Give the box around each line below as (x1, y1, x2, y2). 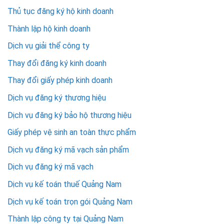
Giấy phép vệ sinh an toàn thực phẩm (7, 127, 136, 137)
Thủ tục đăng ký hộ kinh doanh (7, 6, 113, 16)
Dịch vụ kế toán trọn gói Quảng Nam (7, 196, 132, 206)
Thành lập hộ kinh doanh (7, 23, 90, 33)
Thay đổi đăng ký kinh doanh (7, 58, 106, 68)
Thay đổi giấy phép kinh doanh (7, 75, 112, 85)
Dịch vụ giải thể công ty (7, 41, 89, 51)
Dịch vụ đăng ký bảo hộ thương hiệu (7, 110, 131, 120)
